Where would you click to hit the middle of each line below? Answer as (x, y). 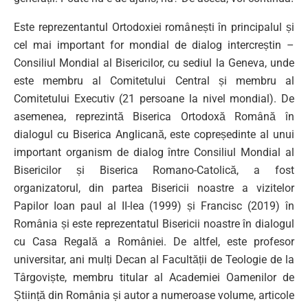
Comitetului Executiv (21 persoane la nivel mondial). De (154, 98)
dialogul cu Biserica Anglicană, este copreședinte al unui (154, 134)
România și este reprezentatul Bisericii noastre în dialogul (154, 223)
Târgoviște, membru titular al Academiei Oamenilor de (154, 277)
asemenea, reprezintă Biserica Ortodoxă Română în (154, 116)
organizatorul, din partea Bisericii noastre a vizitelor (154, 188)
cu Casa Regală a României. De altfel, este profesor (154, 241)
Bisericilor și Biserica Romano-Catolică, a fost (154, 170)
